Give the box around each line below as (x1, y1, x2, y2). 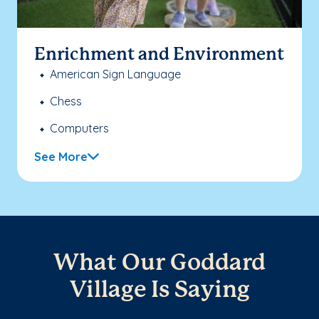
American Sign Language (50, 66, 181, 81)
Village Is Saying (69, 279, 250, 301)
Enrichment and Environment (34, 46, 284, 63)
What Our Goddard (53, 252, 266, 274)
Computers (50, 120, 109, 135)
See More (34, 149, 88, 164)
